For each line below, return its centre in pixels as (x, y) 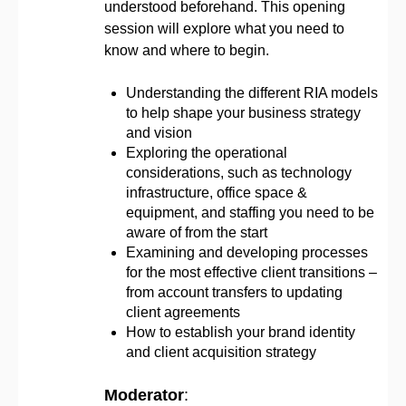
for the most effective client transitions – (251, 272)
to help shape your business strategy (243, 112)
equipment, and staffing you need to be (250, 212)
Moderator (144, 395)
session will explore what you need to (224, 28)
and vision (159, 132)
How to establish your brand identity (241, 332)
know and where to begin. (187, 50)
